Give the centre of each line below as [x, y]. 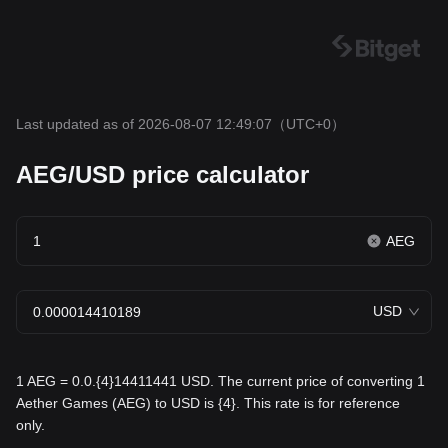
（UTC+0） [308, 124]
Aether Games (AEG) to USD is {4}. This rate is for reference [208, 403]
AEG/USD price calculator [162, 174]
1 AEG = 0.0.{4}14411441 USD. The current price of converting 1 [220, 381]
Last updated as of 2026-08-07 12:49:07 [144, 124]
